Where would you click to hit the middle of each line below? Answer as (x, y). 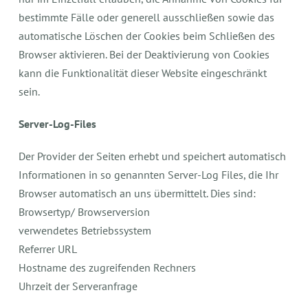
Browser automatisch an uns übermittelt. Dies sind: (137, 193)
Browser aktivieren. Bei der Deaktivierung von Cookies (144, 54)
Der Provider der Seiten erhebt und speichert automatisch (153, 156)
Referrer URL (48, 249)
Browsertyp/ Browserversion (85, 212)
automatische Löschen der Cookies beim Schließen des (147, 36)
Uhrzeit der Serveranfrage (78, 286)
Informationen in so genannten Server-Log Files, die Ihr (149, 175)
